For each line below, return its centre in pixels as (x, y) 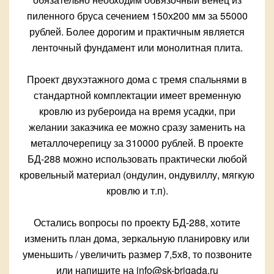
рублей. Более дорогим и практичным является (137, 32)
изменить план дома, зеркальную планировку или (137, 239)
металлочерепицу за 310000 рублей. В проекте (137, 143)
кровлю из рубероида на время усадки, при (137, 111)
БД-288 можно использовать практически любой (137, 159)
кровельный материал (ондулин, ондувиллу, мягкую (137, 175)
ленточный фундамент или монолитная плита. (137, 48)
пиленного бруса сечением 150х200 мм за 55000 (137, 16)
